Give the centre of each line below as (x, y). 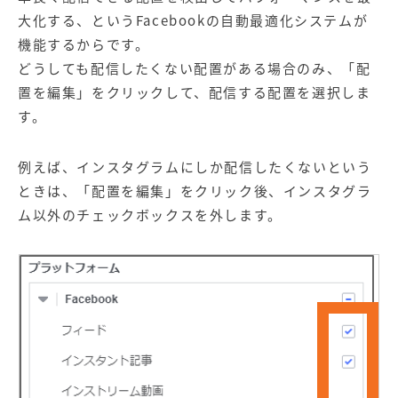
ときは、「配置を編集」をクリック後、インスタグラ (195, 191)
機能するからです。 (84, 45)
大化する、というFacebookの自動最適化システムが (193, 21)
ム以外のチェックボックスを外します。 (150, 215)
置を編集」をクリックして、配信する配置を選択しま (195, 93)
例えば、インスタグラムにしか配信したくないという (195, 167)
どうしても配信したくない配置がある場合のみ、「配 (195, 69)
